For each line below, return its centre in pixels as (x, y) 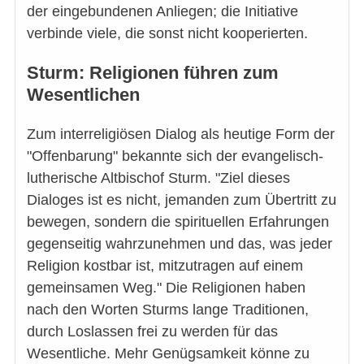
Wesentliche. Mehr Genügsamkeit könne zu (168, 353)
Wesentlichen (83, 95)
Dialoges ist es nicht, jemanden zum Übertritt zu (182, 199)
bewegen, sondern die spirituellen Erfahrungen (178, 221)
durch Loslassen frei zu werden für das (152, 331)
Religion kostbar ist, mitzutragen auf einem (165, 265)
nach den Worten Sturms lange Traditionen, (168, 309)
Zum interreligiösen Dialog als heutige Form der (181, 134)
